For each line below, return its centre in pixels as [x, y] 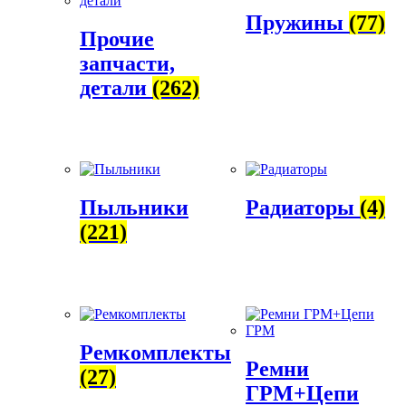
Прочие [117, 39]
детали [116, 87]
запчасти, [127, 63]
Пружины [298, 22]
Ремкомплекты [155, 353]
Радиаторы [303, 208]
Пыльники [134, 208]
